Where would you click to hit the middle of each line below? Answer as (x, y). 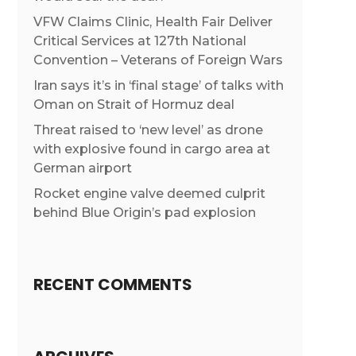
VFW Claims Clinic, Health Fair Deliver (153, 22)
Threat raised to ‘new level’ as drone (148, 130)
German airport (82, 168)
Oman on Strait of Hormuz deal (133, 105)
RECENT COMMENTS (112, 285)
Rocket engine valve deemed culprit (149, 194)
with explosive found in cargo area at (151, 149)
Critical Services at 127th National (139, 41)
